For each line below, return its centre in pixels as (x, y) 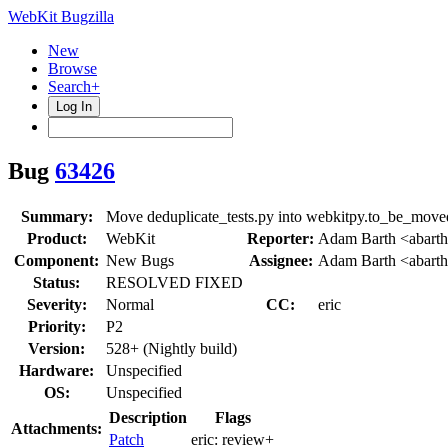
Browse (72, 68)
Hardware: (56, 370)
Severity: (56, 304)
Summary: (56, 216)
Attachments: (56, 428)
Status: (56, 282)
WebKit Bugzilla (61, 16)
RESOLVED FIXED (174, 282)
